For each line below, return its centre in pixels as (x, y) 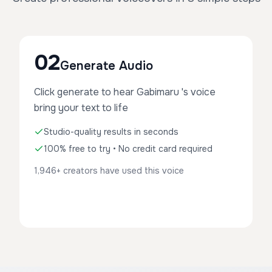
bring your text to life (81, 108)
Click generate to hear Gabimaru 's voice (125, 92)
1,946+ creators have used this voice (109, 171)
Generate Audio (107, 66)
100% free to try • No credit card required (128, 149)
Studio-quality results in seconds (111, 132)
